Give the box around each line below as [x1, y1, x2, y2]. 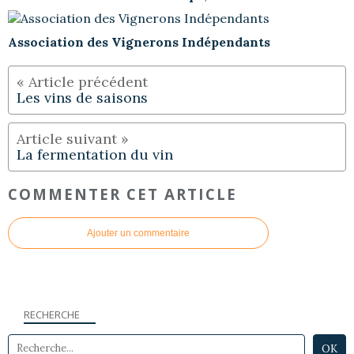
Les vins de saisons [17, 88, 148, 107]
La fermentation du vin [17, 145, 173, 164]
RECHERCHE [24, 307, 80, 322]
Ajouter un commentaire [87, 227, 190, 239]
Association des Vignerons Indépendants [8, 34, 270, 51]
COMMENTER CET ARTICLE [8, 183, 237, 204]
